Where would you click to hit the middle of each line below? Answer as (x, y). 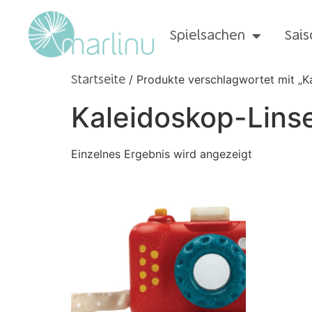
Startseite (98, 80)
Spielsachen (207, 36)
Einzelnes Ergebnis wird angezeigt (162, 154)
